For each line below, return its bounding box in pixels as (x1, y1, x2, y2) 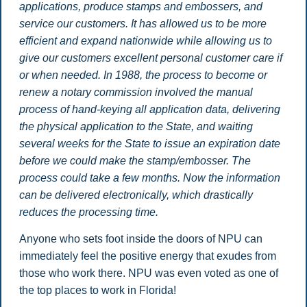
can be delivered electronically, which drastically (19, 188, 253, 201)
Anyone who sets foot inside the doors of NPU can (19, 233, 262, 245)
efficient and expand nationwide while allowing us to (19, 34, 272, 47)
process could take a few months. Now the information (19, 171, 280, 184)
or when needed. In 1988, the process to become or (19, 69, 267, 81)
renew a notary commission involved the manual (19, 86, 253, 98)
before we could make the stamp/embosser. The (19, 154, 251, 167)
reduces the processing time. (19, 206, 158, 218)
